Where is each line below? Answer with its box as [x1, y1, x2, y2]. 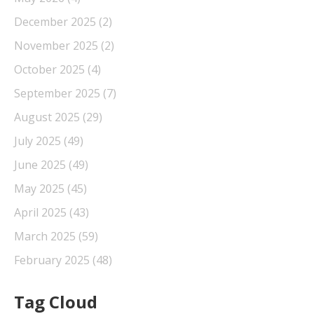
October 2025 [14, 61, 88, 77]
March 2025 [14, 228, 78, 244]
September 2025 [14, 85, 103, 101]
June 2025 [14, 156, 69, 172]
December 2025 [14, 13, 99, 29]
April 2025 [14, 204, 69, 220]
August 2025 [14, 109, 83, 125]
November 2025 [14, 37, 101, 53]
